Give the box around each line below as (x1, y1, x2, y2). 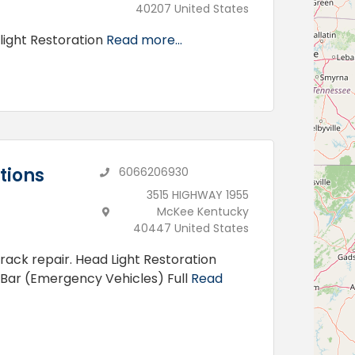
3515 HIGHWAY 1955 (147, 187, 250, 204)
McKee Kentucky (157, 204, 250, 220)
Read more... (106, 31, 183, 50)
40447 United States (133, 220, 250, 237)
